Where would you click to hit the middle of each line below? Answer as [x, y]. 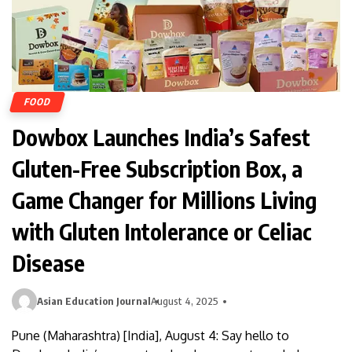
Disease [48, 263]
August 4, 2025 [185, 301]
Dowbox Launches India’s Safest [161, 137]
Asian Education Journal [94, 301]
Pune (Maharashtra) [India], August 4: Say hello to [150, 336]
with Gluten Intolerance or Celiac [162, 232]
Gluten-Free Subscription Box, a [157, 169]
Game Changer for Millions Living [164, 200]
